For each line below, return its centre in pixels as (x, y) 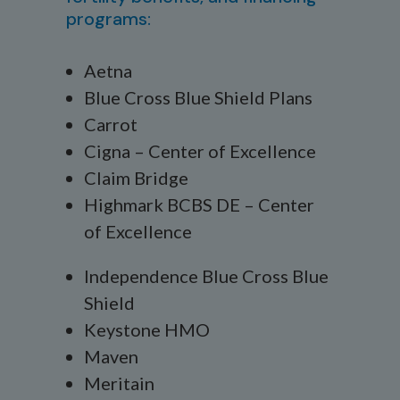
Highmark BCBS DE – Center (199, 204)
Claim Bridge (136, 178)
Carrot (111, 124)
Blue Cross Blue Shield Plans (198, 97)
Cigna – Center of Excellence (200, 151)
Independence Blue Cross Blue (206, 276)
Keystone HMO (147, 329)
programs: (108, 19)
